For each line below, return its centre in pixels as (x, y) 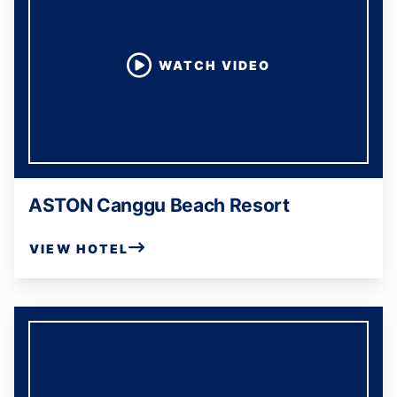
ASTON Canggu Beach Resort (159, 205)
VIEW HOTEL (79, 248)
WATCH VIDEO (214, 65)
